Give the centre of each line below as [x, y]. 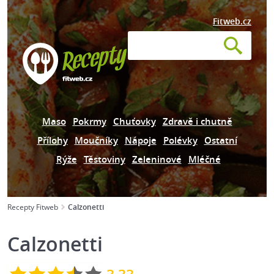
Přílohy [52, 140]
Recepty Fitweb [33, 207]
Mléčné [204, 159]
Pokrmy [89, 121]
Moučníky [96, 140]
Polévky [180, 140]
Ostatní [220, 140]
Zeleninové [157, 159]
